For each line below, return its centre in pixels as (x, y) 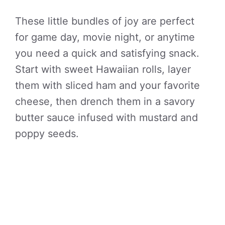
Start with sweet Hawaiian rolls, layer (103, 69)
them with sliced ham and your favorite (107, 85)
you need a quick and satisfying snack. (107, 53)
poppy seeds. (47, 134)
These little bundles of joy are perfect (105, 21)
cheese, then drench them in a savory (105, 101)
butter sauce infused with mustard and (106, 118)
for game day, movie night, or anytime (105, 37)
